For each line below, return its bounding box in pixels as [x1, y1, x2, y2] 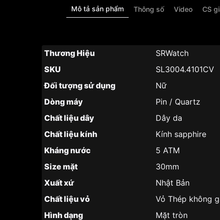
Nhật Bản [156, 178, 190, 188]
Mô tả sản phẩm [71, 4, 124, 13]
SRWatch [156, 48, 189, 58]
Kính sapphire [156, 129, 206, 139]
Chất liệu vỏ [44, 194, 90, 204]
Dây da [156, 113, 182, 123]
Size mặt [44, 162, 78, 171]
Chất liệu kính [44, 129, 97, 139]
